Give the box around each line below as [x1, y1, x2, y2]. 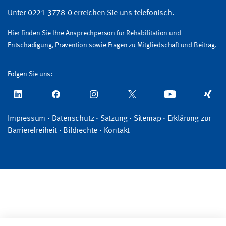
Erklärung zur [167, 114, 211, 123]
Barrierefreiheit [8, 126, 57, 135]
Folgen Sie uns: [8, 70, 52, 78]
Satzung [100, 114, 128, 123]
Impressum [8, 114, 46, 123]
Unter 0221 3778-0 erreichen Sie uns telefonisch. [8, 9, 175, 17]
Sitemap [133, 114, 161, 123]
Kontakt [103, 126, 130, 135]
